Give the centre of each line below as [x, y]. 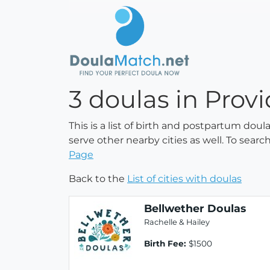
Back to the [98, 178]
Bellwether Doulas [195, 208]
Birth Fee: [165, 243]
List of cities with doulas [184, 178]
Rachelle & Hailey [177, 222]
